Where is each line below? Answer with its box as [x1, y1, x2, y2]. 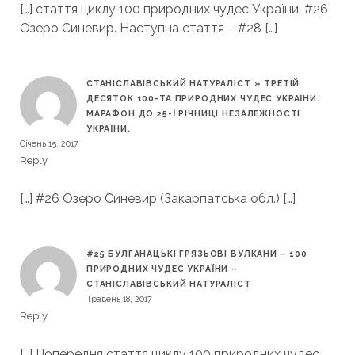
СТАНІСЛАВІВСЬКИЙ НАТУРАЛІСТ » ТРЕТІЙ [86, 78, 300, 88]
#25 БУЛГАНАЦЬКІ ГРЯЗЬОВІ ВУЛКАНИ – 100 [86, 248, 308, 258]
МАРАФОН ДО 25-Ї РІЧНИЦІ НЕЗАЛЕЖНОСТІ [86, 108, 301, 118]
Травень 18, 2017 [86, 293, 152, 303]
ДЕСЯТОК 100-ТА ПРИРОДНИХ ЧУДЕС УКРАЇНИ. [86, 93, 320, 103]
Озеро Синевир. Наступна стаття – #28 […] [19, 20, 277, 36]
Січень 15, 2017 [19, 138, 78, 148]
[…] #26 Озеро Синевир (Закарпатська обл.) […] [19, 190, 296, 206]
